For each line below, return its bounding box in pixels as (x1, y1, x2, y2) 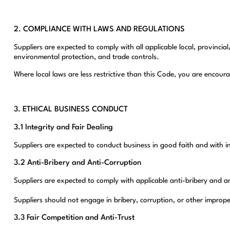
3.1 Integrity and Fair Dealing (13, 124, 113, 132)
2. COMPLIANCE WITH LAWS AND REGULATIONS (13, 25, 185, 33)
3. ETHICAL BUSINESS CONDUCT (13, 106, 128, 114)
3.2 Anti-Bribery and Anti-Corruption (13, 159, 141, 167)
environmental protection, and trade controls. (13, 53, 159, 61)
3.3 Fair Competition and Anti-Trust (13, 214, 135, 222)
